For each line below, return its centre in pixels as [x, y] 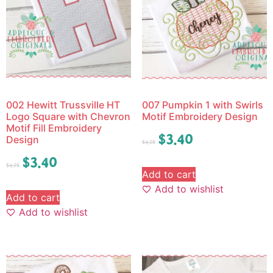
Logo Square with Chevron [68, 117]
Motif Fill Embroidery [54, 128]
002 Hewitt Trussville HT [63, 105]
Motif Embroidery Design [200, 117]
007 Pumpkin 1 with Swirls [202, 105]
